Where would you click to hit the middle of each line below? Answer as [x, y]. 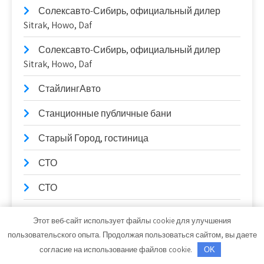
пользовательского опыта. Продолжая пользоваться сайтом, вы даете [132, 235]
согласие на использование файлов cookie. [116, 249]
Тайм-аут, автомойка [83, 237]
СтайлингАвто [70, 88]
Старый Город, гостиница [93, 138]
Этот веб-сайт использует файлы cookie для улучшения [132, 220]
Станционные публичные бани [105, 113]
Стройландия [68, 212]
